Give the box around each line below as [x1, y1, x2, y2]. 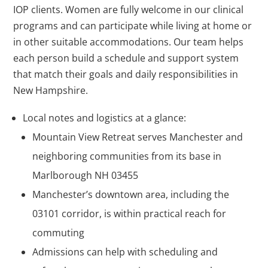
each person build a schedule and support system [13, 51, 239, 65]
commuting [32, 226, 85, 240]
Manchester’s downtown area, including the [32, 188, 230, 202]
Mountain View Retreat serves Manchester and [32, 130, 243, 144]
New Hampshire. [13, 84, 89, 98]
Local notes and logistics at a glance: [23, 111, 187, 125]
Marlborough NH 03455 [32, 169, 139, 182]
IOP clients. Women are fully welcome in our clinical [13, 3, 244, 17]
